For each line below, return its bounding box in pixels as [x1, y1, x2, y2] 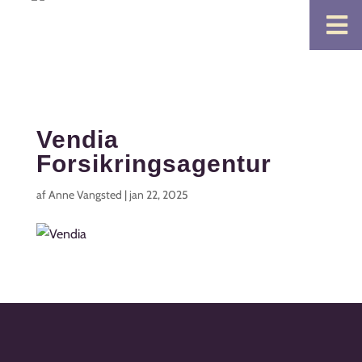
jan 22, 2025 [128, 187, 188, 202]
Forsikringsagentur [36, 150, 271, 177]
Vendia [36, 126, 119, 153]
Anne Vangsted [48, 187, 122, 202]
